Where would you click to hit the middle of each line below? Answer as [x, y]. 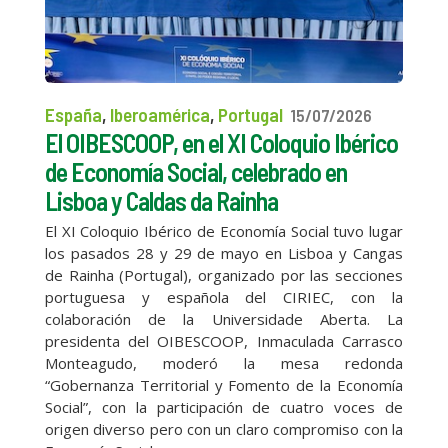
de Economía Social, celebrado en [195, 172]
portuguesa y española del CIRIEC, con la [224, 297]
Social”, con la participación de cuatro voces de [224, 407]
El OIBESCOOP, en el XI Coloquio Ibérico [221, 143]
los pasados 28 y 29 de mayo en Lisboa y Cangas [224, 253]
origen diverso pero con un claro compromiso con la [224, 429]
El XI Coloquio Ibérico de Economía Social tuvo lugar [224, 231]
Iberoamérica [159, 115]
